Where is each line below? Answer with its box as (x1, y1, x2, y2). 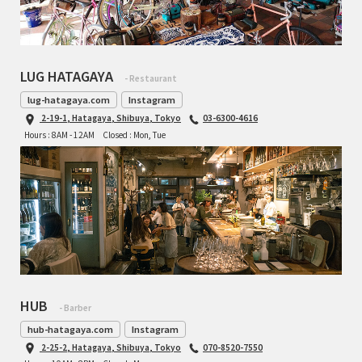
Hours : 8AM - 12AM (24, 128, 95, 141)
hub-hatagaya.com (27, 322, 113, 335)
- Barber (59, 301, 91, 314)
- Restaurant (124, 72, 177, 85)
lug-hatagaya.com (27, 93, 110, 107)
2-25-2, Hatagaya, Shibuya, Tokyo (41, 340, 181, 353)
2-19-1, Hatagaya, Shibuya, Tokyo (41, 112, 181, 124)
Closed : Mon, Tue (103, 128, 166, 141)
